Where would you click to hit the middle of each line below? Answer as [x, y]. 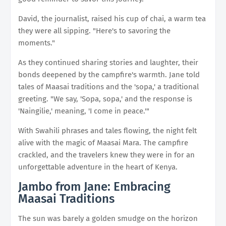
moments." [37, 43]
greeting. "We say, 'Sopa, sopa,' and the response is [105, 99]
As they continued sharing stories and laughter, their [108, 62]
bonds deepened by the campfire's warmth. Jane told [109, 74]
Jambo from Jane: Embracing [94, 186]
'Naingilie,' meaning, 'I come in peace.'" [84, 111]
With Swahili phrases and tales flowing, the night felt [107, 130]
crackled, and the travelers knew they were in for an [106, 155]
